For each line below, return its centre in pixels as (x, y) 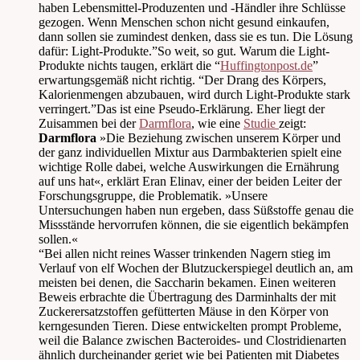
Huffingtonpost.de (266, 66)
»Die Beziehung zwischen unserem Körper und (219, 138)
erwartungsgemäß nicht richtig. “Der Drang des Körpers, (182, 80)
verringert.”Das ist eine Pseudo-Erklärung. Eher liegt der (182, 109)
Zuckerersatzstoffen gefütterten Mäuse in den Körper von (184, 312)
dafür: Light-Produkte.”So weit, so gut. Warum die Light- (184, 51)
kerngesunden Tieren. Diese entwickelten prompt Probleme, (190, 326)
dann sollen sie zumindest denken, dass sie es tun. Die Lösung (196, 37)
